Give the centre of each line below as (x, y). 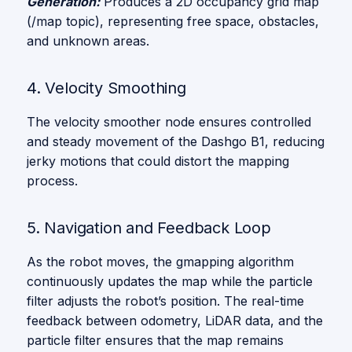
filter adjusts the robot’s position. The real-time (165, 301)
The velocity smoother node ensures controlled (169, 122)
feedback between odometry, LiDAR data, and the (175, 321)
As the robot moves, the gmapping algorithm (160, 262)
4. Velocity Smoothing (106, 88)
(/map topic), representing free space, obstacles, (173, 21)
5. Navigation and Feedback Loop (149, 228)
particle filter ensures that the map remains (155, 340)
